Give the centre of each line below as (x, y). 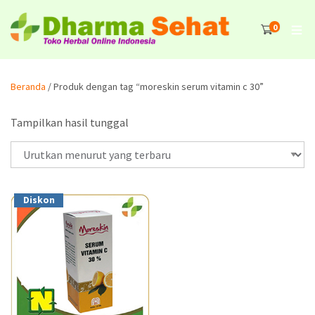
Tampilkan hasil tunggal (70, 122)
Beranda (28, 86)
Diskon (39, 200)
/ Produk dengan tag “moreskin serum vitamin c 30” (155, 86)
